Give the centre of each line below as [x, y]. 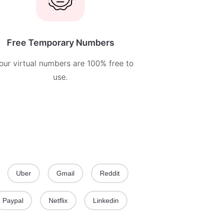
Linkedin [106, 200]
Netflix [58, 200]
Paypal [13, 200]
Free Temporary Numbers [60, 43]
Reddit [110, 173]
